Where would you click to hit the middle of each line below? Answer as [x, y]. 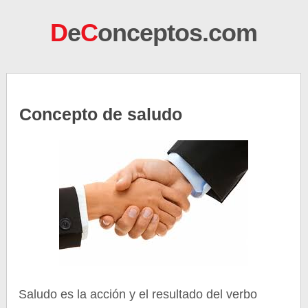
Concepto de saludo [101, 114]
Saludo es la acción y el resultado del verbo [138, 294]
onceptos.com [178, 33]
